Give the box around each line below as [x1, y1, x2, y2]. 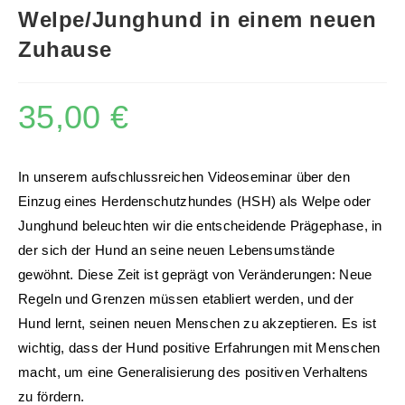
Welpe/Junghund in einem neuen [18, 6, 377, 32]
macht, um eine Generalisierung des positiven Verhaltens [18, 363, 369, 380]
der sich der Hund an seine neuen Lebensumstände [18, 241, 335, 258]
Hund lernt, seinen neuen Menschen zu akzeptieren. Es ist [18, 315, 377, 331]
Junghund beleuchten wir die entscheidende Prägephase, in [18, 217, 382, 233]
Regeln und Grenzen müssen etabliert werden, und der [18, 290, 354, 306]
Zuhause [18, 36, 112, 61]
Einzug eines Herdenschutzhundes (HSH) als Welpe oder [18, 193, 372, 209]
